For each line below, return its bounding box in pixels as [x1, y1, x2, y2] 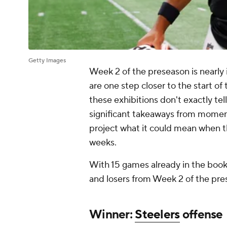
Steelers [135, 207, 180, 223]
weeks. [89, 137, 119, 149]
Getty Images [28, 57, 66, 65]
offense [179, 207, 223, 223]
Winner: [89, 207, 135, 223]
